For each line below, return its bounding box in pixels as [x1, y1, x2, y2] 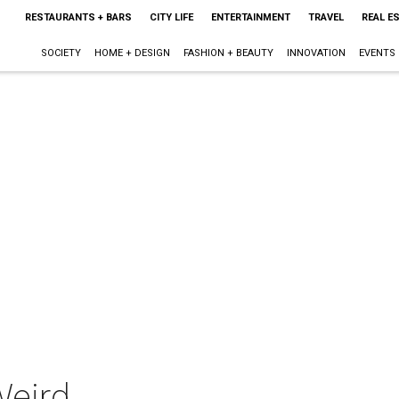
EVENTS [358, 47, 395, 59]
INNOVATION [286, 47, 346, 59]
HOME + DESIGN [94, 47, 170, 59]
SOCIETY [40, 47, 81, 59]
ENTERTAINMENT [210, 12, 290, 23]
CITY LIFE [149, 12, 193, 23]
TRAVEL [307, 12, 344, 23]
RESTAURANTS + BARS [24, 12, 132, 23]
